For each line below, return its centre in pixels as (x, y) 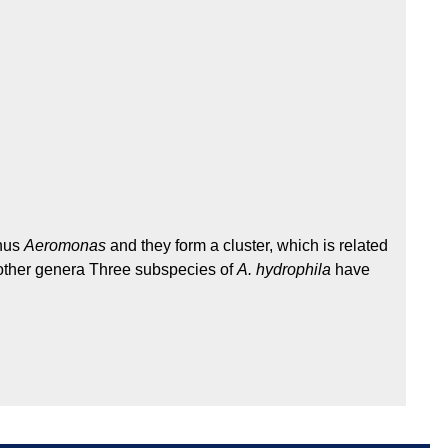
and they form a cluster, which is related (247, 246)
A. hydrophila (284, 270)
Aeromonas (65, 246)
